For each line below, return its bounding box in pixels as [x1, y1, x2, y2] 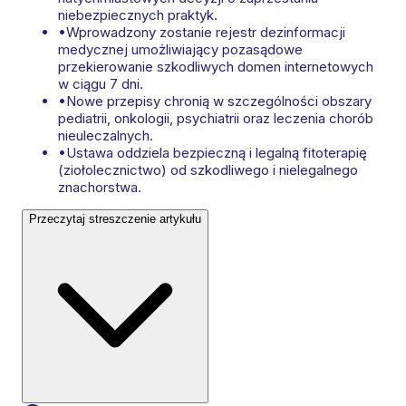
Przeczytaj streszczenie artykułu [29, 212, 201, 227]
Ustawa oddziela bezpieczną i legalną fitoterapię [66, 144, 367, 162]
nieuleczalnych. [58, 127, 153, 145]
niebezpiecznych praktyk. [58, 6, 217, 24]
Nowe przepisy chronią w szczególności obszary [66, 92, 372, 111]
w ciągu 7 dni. [58, 75, 143, 93]
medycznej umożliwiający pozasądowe [58, 41, 303, 59]
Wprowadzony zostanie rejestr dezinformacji [66, 24, 345, 42]
